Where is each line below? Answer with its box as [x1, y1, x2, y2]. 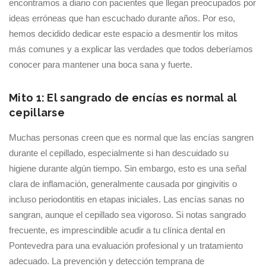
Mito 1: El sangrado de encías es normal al [9, 91, 237, 104]
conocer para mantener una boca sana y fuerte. [9, 59, 192, 69]
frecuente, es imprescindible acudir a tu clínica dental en [9, 225, 225, 235]
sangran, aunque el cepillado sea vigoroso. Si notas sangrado [9, 210, 246, 220]
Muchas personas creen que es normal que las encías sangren [9, 132, 254, 142]
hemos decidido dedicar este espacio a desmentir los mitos [9, 28, 238, 39]
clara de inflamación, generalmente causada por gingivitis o [9, 179, 237, 189]
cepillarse [9, 106, 65, 119]
